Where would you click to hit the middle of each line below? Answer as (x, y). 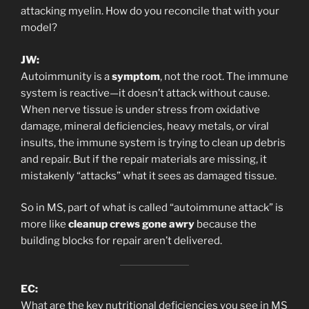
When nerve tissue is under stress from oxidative (140, 109)
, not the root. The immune (224, 76)
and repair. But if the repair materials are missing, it (144, 159)
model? (39, 28)
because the (226, 225)
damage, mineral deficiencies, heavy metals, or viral (145, 126)
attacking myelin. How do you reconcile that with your (150, 11)
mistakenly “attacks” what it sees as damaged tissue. (149, 176)
